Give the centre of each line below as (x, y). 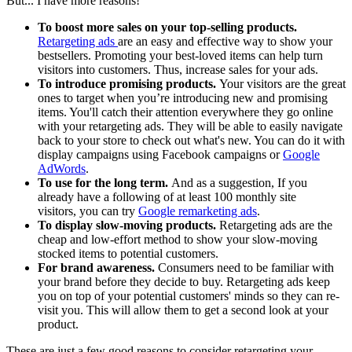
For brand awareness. (98, 268)
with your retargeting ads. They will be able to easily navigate (190, 126)
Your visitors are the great (281, 84)
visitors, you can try (88, 211)
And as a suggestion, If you (239, 183)
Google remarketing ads (198, 211)
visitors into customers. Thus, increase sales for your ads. (178, 70)
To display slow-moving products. (128, 225)
